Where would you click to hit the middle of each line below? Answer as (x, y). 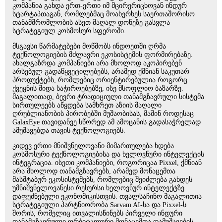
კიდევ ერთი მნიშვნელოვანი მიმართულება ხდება (93, 146)
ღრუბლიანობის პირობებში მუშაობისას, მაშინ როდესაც (103, 113)
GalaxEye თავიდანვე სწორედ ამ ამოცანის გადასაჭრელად (107, 122)
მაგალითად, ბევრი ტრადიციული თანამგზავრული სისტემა (108, 97)
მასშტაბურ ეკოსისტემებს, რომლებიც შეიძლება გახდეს (102, 179)
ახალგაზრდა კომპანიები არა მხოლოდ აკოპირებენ (97, 63)
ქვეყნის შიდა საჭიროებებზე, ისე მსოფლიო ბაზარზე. (98, 88)
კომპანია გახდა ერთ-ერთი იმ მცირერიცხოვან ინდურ (100, 5)
